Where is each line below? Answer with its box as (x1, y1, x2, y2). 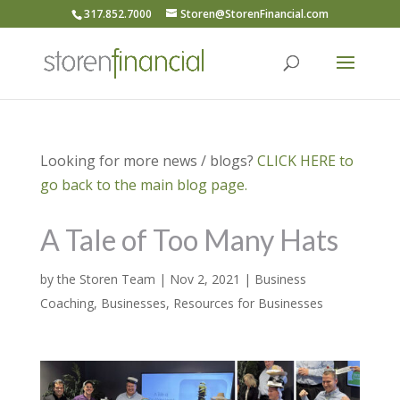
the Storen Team (56, 271, 155, 287)
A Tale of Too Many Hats (39, 222, 338, 257)
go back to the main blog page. (39, 175, 247, 195)
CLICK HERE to (256, 151, 354, 171)
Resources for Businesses (172, 295, 323, 312)
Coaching (39, 295, 94, 312)
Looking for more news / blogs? (39, 151, 257, 171)
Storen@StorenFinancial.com (179, 6, 329, 21)
